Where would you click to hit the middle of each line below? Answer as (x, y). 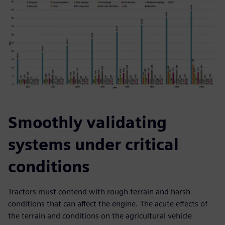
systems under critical (93, 145)
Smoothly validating (87, 123)
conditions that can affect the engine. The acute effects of (108, 204)
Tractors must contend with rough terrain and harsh (99, 192)
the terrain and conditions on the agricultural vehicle (100, 216)
